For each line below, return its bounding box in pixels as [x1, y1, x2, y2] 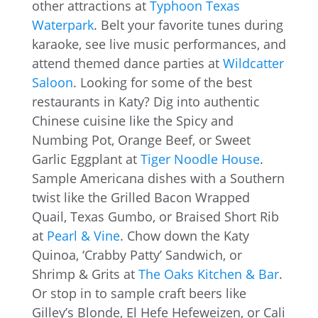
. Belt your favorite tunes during [93, 16, 283, 33]
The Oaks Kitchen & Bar [138, 265, 279, 283]
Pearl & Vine [46, 226, 120, 244]
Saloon [31, 73, 73, 91]
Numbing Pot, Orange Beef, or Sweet [31, 131, 251, 148]
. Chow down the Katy [119, 226, 249, 244]
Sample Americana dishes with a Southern [31, 169, 285, 187]
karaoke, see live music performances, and [31, 35, 286, 53]
